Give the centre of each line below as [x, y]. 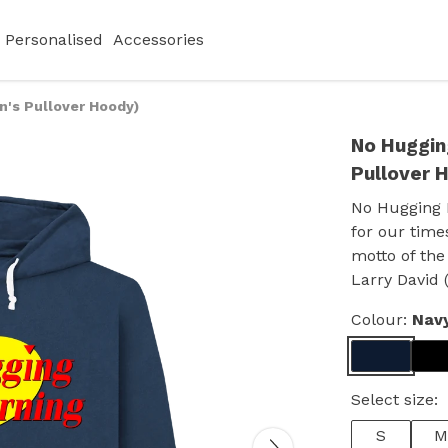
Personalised [53, 39]
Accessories [158, 39]
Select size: [394, 399]
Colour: [381, 319]
